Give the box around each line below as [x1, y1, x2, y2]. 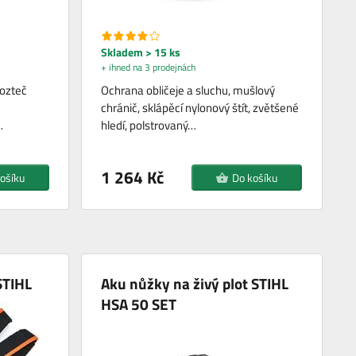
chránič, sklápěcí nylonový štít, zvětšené [101, 98, 300, 117]
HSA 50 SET [101, 292, 177, 315]
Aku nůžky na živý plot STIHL [101, 271, 289, 295]
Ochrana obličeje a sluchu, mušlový [101, 80, 276, 99]
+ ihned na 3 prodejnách [101, 59, 196, 75]
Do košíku [232, 168, 278, 186]
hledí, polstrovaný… [101, 115, 197, 134]
